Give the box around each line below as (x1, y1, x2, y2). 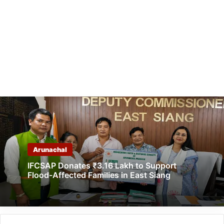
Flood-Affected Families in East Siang (27, 169, 170, 180)
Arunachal (33, 145, 67, 153)
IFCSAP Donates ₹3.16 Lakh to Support (27, 160, 176, 170)
